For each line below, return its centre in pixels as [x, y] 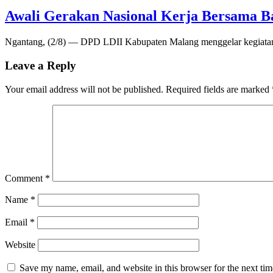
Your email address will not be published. [84, 89]
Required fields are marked [219, 89]
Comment [25, 178]
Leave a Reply [41, 65]
